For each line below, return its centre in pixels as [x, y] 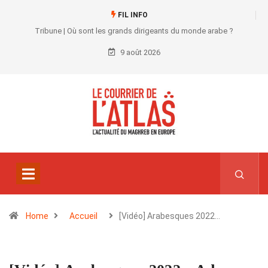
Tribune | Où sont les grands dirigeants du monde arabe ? [134, 31]
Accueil [83, 216]
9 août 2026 [139, 52]
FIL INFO [132, 15]
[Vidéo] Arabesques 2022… [170, 216]
